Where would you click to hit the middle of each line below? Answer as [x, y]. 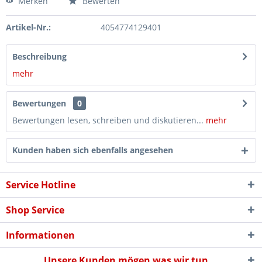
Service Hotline [41, 185]
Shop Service [35, 210]
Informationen [40, 235]
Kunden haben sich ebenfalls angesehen [93, 150]
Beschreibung [39, 56]
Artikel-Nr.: [28, 27]
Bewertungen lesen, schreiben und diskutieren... [108, 120]
